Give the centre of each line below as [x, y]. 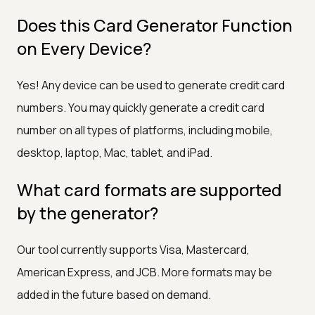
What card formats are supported [149, 189]
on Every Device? [84, 48]
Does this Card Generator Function [155, 25]
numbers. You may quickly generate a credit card [141, 107]
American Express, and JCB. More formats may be [144, 272]
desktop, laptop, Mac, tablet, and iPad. [115, 152]
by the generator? [88, 212]
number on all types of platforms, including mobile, [145, 130]
